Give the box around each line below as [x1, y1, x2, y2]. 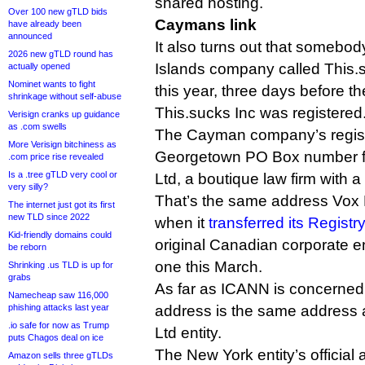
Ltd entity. [155, 324, 222, 342]
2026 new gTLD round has [8, 49, 113, 59]
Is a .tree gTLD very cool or [8, 169, 117, 179]
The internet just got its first [8, 200, 115, 209]
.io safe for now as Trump [8, 320, 109, 330]
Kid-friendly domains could [8, 230, 112, 240]
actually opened [8, 61, 70, 71]
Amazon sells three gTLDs [8, 350, 113, 360]
